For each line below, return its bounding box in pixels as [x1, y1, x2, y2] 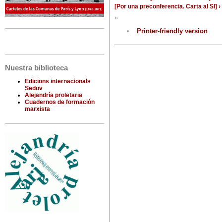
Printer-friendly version [137, 27, 208, 35]
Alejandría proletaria [25, 92, 82, 99]
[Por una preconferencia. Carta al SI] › [114, 3, 221, 10]
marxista [25, 106, 50, 113]
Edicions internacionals [25, 78, 91, 85]
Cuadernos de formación [25, 99, 95, 106]
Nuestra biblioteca [5, 64, 68, 72]
